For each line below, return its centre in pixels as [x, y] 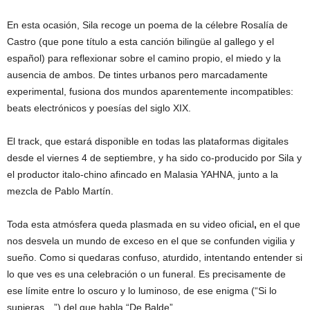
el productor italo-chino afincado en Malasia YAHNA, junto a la [143, 175]
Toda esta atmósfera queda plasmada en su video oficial [130, 225]
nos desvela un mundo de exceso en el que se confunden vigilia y [151, 241]
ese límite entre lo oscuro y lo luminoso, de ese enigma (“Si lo [142, 291]
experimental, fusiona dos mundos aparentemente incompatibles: [150, 92]
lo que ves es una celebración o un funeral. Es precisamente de [146, 274]
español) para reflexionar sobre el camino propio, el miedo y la [144, 58]
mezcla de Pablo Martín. [60, 191]
